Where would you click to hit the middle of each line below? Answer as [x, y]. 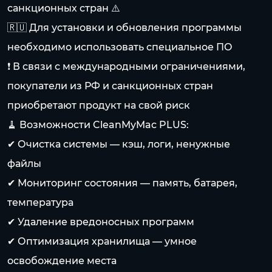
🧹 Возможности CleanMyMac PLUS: [98, 125]
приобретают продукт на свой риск [99, 105]
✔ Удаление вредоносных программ [101, 222]
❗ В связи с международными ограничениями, [126, 66]
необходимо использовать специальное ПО [120, 47]
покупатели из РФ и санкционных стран [110, 86]
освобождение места [62, 261]
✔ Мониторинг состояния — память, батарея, [122, 183]
